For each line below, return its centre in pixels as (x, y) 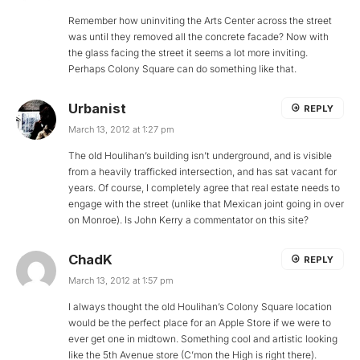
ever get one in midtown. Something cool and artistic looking (203, 339)
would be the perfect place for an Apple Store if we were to (200, 323)
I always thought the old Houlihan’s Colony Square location (200, 307)
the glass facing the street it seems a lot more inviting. (188, 53)
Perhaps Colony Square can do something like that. (182, 69)
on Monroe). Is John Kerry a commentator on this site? (188, 220)
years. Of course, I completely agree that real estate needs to (204, 188)
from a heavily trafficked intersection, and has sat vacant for (202, 172)
